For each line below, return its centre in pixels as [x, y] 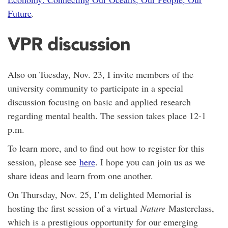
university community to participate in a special [95, 88]
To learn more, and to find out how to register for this [106, 148]
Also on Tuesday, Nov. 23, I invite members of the [101, 75]
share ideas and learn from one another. [80, 176]
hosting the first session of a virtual [74, 208]
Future [20, 13]
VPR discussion [69, 44]
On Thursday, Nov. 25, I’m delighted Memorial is [99, 195]
